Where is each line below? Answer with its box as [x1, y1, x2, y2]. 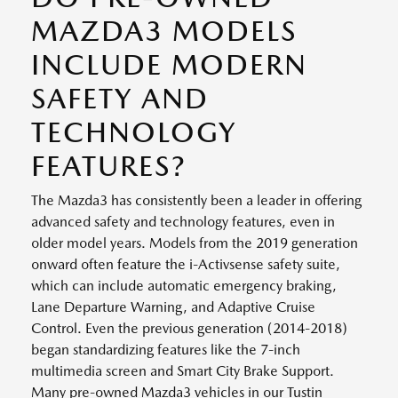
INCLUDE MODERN [31, 46, 307, 82]
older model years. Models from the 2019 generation [31, 234, 358, 251]
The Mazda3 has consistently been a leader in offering [31, 191, 362, 209]
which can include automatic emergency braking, [31, 276, 337, 294]
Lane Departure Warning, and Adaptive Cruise [31, 298, 315, 315]
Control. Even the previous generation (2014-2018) [31, 319, 347, 337]
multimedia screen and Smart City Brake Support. [31, 362, 334, 379]
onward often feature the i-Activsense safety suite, [31, 255, 340, 273]
